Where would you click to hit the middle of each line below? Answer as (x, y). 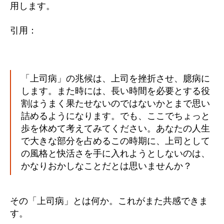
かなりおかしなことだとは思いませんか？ (106, 166)
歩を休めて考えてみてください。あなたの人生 (115, 128)
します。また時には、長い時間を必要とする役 (115, 91)
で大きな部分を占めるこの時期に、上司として (115, 141)
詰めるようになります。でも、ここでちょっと (115, 116)
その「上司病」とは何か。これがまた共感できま (109, 201)
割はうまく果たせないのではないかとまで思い (115, 103)
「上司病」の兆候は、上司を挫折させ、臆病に (115, 78)
